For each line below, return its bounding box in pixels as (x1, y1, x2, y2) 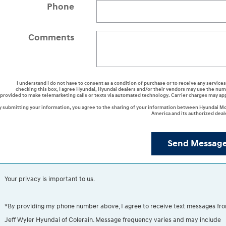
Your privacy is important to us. (5, 175, 95, 184)
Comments (28, 31, 74, 43)
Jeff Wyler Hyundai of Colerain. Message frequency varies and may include (5, 216, 221, 224)
